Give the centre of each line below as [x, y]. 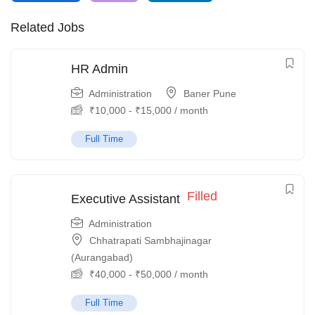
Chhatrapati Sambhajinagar [150, 240]
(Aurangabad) [102, 257]
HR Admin [99, 69]
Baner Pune [210, 94]
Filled [202, 196]
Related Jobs [47, 27]
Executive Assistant [126, 199]
